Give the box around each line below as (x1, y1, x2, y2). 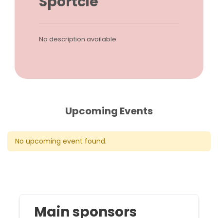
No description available (39, 35, 116, 44)
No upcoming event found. (15, 136, 107, 146)
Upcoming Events (65, 104, 153, 118)
